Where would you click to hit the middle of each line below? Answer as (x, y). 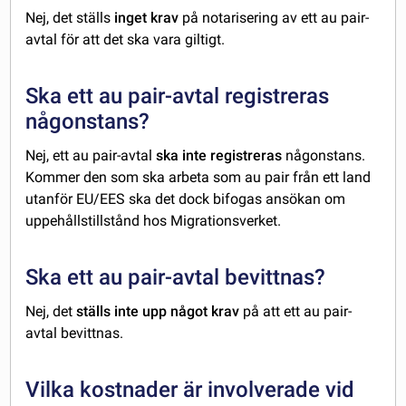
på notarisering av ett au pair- (276, 18)
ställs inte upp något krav (158, 312)
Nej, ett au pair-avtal (91, 156)
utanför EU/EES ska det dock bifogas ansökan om (186, 199)
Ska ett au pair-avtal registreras (178, 97)
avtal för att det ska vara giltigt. (126, 40)
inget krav (149, 18)
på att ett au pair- (296, 312)
